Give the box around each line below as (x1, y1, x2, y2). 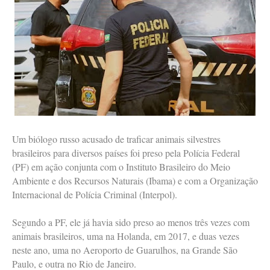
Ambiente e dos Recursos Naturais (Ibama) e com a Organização (12, 174, 258, 187)
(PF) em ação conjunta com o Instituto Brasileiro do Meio (12, 160, 230, 174)
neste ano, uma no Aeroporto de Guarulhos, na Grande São (12, 243, 237, 257)
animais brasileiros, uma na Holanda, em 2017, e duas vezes (12, 230, 239, 243)
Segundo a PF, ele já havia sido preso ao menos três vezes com (12, 216, 250, 229)
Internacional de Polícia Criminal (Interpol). (12, 188, 177, 201)
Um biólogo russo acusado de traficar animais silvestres (12, 133, 221, 146)
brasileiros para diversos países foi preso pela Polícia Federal (12, 146, 240, 160)
